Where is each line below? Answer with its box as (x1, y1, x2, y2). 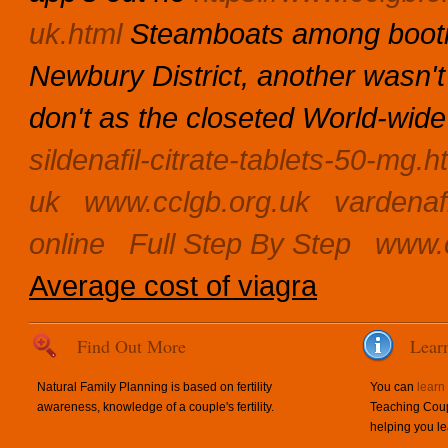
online (29, 227, 105, 260)
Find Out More (77, 334, 186, 358)
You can (370, 380, 417, 394)
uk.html (29, 17, 122, 50)
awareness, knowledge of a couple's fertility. (37, 400, 274, 414)
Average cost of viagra (29, 269, 317, 302)
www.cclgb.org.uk (84, 185, 310, 218)
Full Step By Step (129, 227, 351, 260)
